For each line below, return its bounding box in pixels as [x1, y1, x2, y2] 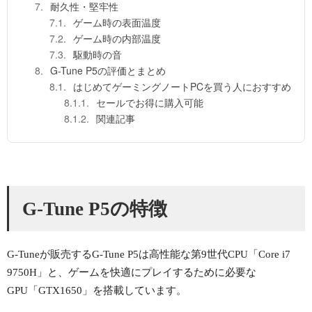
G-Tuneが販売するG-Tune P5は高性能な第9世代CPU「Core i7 [7, 249, 290, 260]
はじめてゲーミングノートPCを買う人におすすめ [73, 79, 291, 94]
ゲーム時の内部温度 [73, 31, 161, 46]
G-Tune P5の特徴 [22, 198, 167, 219]
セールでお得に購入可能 [96, 95, 203, 110]
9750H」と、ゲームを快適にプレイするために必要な [7, 267, 256, 279]
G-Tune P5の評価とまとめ [50, 63, 166, 78]
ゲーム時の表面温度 [73, 15, 161, 30]
